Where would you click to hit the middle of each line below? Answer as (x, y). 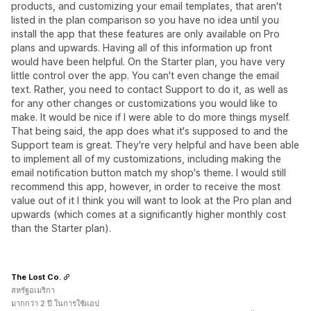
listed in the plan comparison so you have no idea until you (145, 20)
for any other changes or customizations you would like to (144, 103)
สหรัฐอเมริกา (33, 290)
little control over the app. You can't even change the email (145, 75)
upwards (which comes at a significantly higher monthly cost (149, 214)
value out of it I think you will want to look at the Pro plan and (151, 200)
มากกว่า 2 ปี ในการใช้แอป (55, 303)
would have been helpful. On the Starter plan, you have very (148, 61)
